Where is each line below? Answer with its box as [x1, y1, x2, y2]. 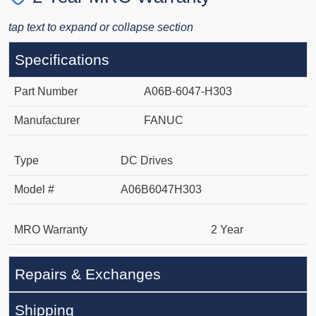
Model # [14, 183, 54, 196]
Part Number [14, 85, 78, 98]
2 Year [211, 224, 243, 236]
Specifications [15, 51, 109, 68]
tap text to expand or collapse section [8, 21, 193, 34]
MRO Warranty [14, 224, 87, 236]
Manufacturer [14, 114, 80, 127]
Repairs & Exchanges [15, 266, 161, 283]
